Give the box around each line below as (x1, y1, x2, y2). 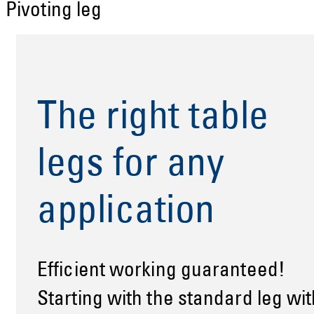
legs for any (37, 146, 224, 186)
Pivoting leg (6, 1, 102, 22)
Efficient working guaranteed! (37, 261, 285, 282)
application (37, 193, 215, 233)
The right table (37, 99, 269, 139)
